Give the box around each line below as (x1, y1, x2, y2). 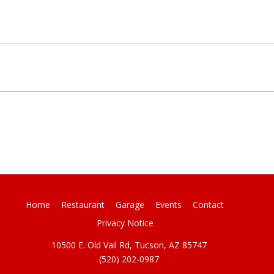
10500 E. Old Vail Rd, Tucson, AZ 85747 (51, 239, 207, 251)
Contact (193, 199, 224, 211)
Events (155, 199, 182, 211)
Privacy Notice (96, 217, 154, 229)
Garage (116, 199, 145, 211)
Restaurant (61, 199, 105, 211)
